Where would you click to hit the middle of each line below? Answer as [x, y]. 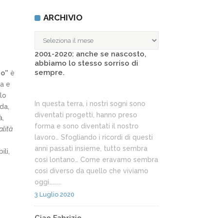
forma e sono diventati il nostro [87, 126]
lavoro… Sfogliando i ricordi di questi [94, 137]
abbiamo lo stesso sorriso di [86, 63]
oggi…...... [48, 182]
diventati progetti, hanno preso [86, 115]
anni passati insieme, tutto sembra [91, 148]
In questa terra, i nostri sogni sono [90, 104]
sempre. [50, 73]
